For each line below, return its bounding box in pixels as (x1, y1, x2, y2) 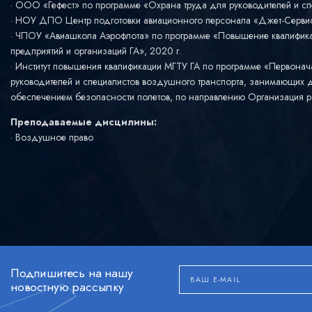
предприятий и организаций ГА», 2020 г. (10, 44, 181, 58)
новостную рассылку (10, 277, 124, 296)
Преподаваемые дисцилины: (10, 115, 157, 129)
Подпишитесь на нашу (10, 263, 133, 282)
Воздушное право (15, 130, 93, 144)
